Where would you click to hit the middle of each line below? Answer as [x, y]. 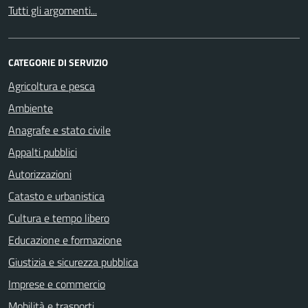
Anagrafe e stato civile [59, 130]
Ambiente [31, 108]
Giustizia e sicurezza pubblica [73, 262]
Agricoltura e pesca [52, 86]
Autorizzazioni [40, 174]
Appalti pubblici [43, 152]
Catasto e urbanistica [56, 196]
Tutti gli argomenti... [53, 10]
